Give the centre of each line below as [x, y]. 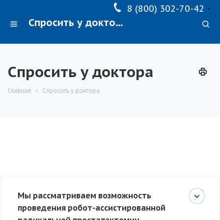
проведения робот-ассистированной [92, 208]
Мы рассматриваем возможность [84, 196]
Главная [19, 91]
